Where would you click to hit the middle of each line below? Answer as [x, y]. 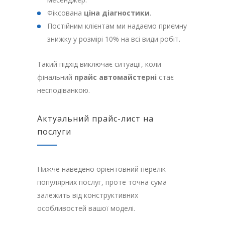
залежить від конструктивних [88, 195]
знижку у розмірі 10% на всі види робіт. [114, 39]
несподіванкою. [64, 90]
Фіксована [66, 13]
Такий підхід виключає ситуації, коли [99, 64]
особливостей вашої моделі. [86, 208]
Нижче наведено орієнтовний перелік [101, 169]
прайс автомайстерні [116, 77]
